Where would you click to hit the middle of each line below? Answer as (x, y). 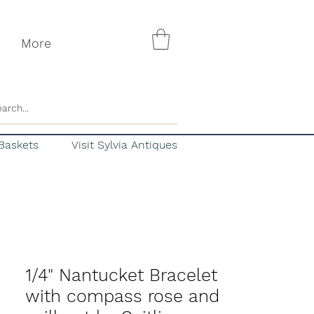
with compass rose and (122, 296)
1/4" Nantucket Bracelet (121, 275)
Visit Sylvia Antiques (124, 144)
